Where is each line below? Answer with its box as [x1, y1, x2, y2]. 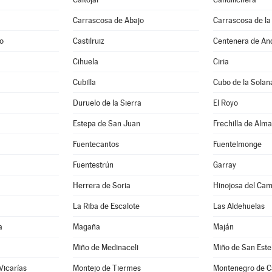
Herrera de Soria [73, 181, 131, 190]
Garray [213, 160, 236, 169]
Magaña [73, 222, 101, 231]
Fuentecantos [73, 140, 120, 149]
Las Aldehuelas [213, 202, 265, 211]
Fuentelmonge [213, 140, 262, 149]
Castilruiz [73, 36, 105, 46]
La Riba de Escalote [73, 202, 140, 211]
